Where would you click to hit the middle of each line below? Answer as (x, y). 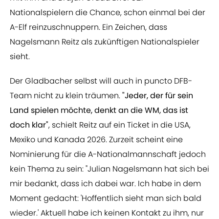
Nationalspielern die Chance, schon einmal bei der (108, 13)
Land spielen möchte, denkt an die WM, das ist (99, 110)
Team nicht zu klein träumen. (66, 96)
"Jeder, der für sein (158, 96)
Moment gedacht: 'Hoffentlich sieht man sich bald (106, 198)
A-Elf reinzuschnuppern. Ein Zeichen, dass (88, 27)
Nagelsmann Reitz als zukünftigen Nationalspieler (105, 42)
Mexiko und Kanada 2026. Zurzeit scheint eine (96, 140)
